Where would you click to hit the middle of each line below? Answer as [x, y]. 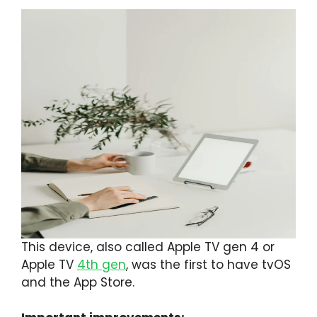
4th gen [102, 264]
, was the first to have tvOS [208, 264]
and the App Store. [78, 282]
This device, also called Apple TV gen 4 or [148, 247]
